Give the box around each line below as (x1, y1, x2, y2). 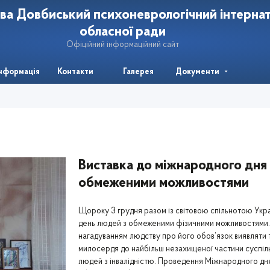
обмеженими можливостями (78, 175, 249, 190)
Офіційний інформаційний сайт (66, 40, 179, 49)
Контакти (57, 67, 93, 77)
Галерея (123, 67, 154, 77)
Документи (175, 67, 219, 77)
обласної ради (79, 24, 166, 39)
